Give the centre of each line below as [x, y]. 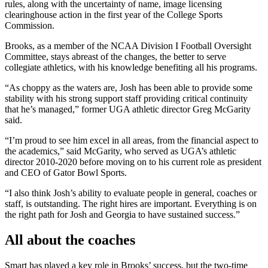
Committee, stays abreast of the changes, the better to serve [115, 57]
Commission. [30, 26]
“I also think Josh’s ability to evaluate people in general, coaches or [131, 193]
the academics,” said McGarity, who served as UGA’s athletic [121, 151]
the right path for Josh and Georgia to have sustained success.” [122, 215]
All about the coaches [70, 240]
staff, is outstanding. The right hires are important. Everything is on [131, 204]
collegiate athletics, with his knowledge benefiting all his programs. [131, 68]
